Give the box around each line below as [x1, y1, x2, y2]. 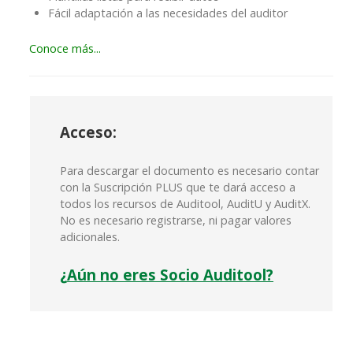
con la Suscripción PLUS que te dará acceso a [60, 180, 295, 195]
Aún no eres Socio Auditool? [67, 265, 273, 285]
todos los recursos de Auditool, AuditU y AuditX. [60, 196, 310, 212]
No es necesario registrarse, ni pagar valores [60, 213, 292, 229]
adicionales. [60, 229, 120, 245]
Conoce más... [29, 41, 101, 57]
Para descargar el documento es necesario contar [60, 163, 319, 179]
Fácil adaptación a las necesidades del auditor [48, 6, 288, 21]
